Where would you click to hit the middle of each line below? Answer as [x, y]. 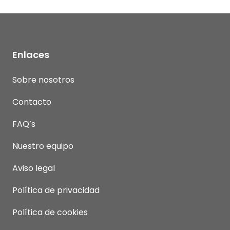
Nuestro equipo [43, 146]
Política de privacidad [56, 190]
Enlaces [31, 54]
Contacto [32, 102]
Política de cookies [50, 212]
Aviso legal [34, 168]
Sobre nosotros [44, 80]
